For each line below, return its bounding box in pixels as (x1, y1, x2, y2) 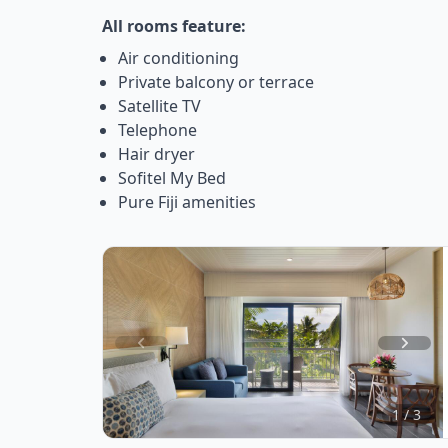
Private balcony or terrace (118, 71, 314, 94)
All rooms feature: (102, 15, 246, 38)
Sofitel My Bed (118, 167, 226, 190)
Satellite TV (118, 95, 201, 118)
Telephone (118, 119, 197, 142)
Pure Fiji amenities (118, 191, 256, 214)
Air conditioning (118, 47, 239, 70)
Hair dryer (118, 143, 195, 166)
